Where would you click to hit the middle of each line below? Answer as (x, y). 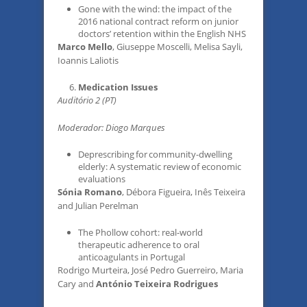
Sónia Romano (90, 192)
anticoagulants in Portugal (132, 257)
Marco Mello (85, 47)
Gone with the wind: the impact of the (155, 9)
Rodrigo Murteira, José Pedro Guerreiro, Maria (150, 270)
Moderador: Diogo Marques (111, 127)
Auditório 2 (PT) (87, 100)
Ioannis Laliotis (88, 60)
